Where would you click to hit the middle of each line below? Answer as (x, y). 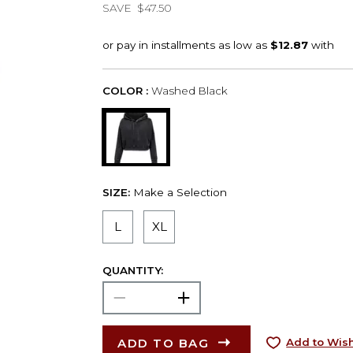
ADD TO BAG (163, 343)
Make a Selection (180, 192)
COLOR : (125, 90)
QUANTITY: (132, 270)
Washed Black (189, 90)
